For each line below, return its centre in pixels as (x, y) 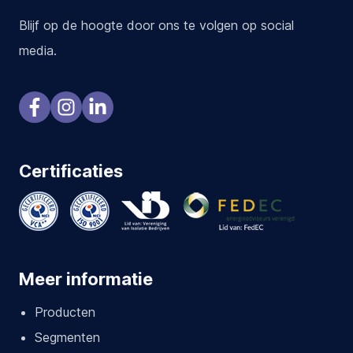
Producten (65, 312)
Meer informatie (86, 279)
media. (38, 50)
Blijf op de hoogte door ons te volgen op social (156, 25)
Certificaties (71, 171)
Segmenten (67, 337)
